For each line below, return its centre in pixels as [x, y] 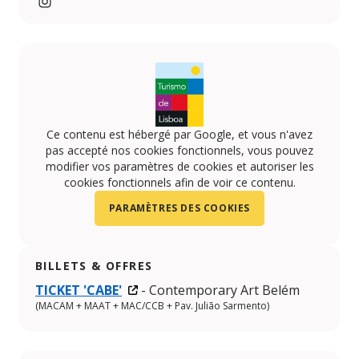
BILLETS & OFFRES [94, 266]
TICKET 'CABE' [79, 290]
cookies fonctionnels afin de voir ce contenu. [179, 183]
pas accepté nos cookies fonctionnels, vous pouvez [179, 151]
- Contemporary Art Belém [220, 290]
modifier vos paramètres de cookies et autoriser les [179, 167]
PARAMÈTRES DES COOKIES [179, 208]
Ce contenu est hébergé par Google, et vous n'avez [179, 135]
